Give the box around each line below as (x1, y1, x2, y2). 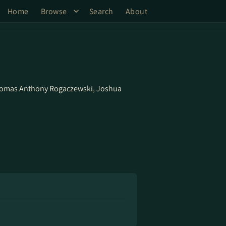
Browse (40, 6, 67, 17)
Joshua (96, 83, 122, 94)
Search (89, 6, 114, 17)
